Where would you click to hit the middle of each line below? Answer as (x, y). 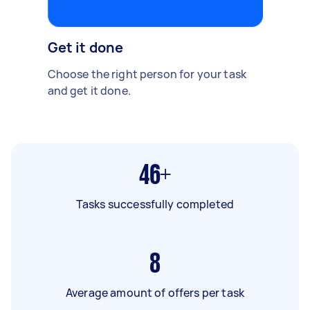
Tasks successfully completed (155, 204)
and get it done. (89, 90)
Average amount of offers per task (155, 292)
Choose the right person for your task (147, 74)
